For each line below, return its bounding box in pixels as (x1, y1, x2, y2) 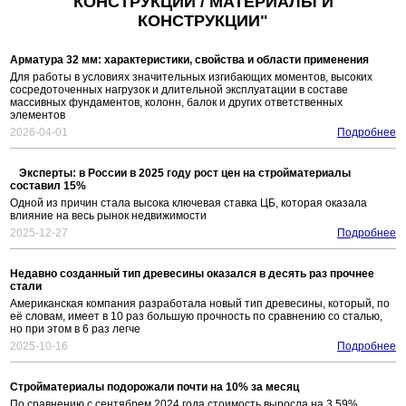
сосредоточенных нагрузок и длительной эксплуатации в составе (10, 83, 348, 97)
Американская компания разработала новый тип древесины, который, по (10, 297, 390, 311)
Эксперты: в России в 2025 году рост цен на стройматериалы (19, 167, 351, 180)
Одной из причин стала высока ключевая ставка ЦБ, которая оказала (10, 197, 367, 210)
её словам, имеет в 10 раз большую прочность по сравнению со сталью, (10, 310, 382, 324)
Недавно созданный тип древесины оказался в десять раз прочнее (10, 267, 374, 281)
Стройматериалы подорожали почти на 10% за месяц (10, 381, 299, 394)
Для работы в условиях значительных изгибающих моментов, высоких (10, 71, 372, 84)
